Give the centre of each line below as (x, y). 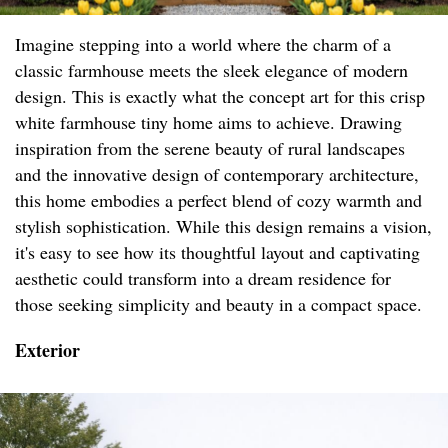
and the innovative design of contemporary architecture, (217, 174)
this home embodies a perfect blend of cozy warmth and (218, 200)
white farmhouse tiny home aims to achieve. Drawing (208, 122)
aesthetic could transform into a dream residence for (203, 278)
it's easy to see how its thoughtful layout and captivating (217, 252)
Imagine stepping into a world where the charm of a (203, 44)
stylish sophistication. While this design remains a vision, (223, 226)
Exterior (47, 350)
